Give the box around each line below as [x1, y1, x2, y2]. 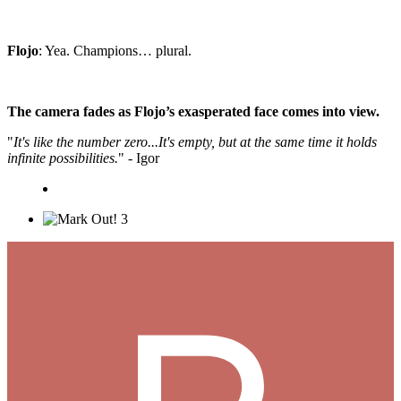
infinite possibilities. [7, 150, 118, 166]
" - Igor [118, 150, 159, 166]
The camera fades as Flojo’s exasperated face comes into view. [7, 104, 380, 120]
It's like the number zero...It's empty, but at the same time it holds [13, 134, 377, 150]
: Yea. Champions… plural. [38, 43, 192, 59]
